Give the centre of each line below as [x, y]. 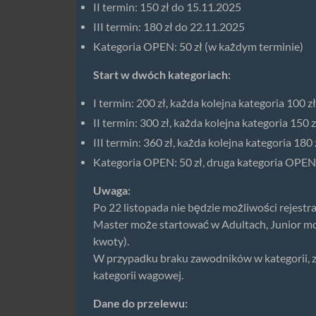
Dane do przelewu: [140, 303]
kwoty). [111, 241]
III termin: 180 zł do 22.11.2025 [169, 26]
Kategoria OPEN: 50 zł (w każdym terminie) [198, 46]
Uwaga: [112, 190]
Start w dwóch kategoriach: [162, 74]
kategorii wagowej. [138, 275]
